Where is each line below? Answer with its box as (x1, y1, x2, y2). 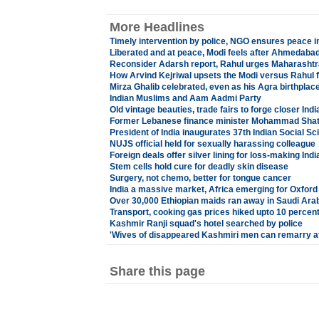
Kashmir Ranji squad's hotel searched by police (109, 219, 303, 229)
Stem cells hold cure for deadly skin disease (109, 162, 288, 172)
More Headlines (109, 20, 204, 34)
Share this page (109, 264, 205, 278)
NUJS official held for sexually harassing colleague (109, 139, 315, 149)
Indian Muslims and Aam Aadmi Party (109, 93, 261, 103)
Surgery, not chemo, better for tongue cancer (109, 173, 291, 183)
